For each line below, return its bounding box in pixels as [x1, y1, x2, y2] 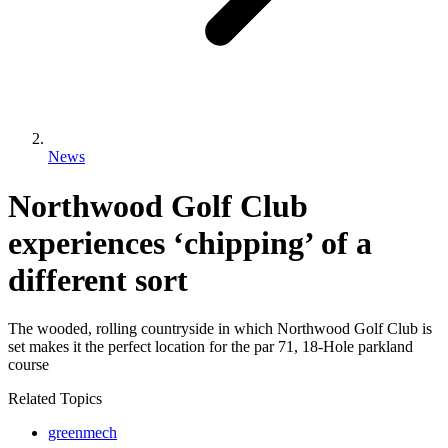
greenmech [48, 424, 117, 442]
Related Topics [8, 390, 102, 408]
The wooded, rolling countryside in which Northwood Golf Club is [8, 320, 432, 338]
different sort [8, 261, 188, 298]
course [8, 356, 49, 374]
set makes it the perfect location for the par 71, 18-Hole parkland [8, 338, 413, 356]
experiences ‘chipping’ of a [8, 224, 372, 261]
